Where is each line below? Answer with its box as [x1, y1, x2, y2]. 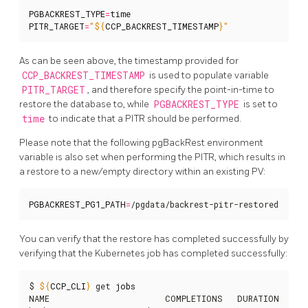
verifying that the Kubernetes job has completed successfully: [19, 247, 287, 259]
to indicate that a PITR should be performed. [47, 112, 241, 124]
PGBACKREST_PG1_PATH [29, 198, 126, 210]
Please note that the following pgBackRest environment [19, 136, 263, 148]
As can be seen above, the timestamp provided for [19, 54, 239, 67]
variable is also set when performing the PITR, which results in [19, 151, 285, 163]
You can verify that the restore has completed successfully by [19, 232, 289, 245]
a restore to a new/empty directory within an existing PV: [19, 165, 265, 177]
